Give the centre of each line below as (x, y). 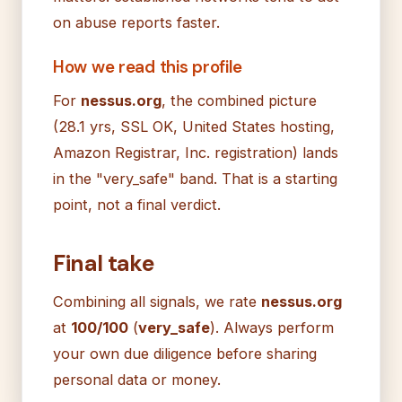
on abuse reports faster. (136, 22)
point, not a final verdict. (137, 204)
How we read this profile (148, 66)
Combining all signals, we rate (157, 301)
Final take (104, 263)
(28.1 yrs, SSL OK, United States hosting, (194, 126)
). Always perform (272, 327)
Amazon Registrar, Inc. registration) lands (196, 152)
